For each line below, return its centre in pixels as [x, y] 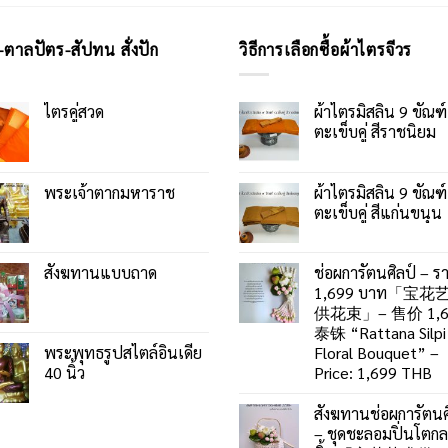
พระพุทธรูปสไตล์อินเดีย [123, 352]
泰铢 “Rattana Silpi [380, 332]
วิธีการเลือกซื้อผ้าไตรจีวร [326, 50]
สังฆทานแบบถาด [100, 272]
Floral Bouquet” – [376, 352]
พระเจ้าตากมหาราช [109, 192]
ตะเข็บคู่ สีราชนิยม [375, 131]
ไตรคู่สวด [74, 111]
